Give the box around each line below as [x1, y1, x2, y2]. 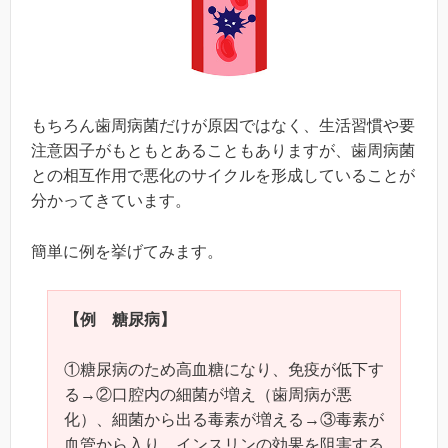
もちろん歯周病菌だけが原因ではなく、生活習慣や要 [31, 117, 415, 135]
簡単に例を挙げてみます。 [31, 243, 223, 261]
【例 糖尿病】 [64, 310, 176, 328]
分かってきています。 [31, 192, 191, 210]
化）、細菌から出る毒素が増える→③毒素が [64, 411, 384, 429]
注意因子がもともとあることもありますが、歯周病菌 [31, 142, 415, 160]
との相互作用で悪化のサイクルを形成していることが [31, 167, 415, 185]
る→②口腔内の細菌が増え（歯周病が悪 [64, 386, 352, 404]
